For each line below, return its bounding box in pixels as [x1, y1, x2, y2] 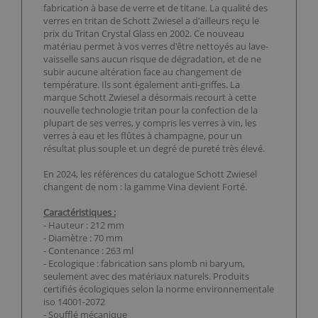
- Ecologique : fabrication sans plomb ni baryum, [43, 257, 245, 270]
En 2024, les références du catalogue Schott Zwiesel [43, 168, 257, 181]
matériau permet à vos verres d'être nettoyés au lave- [43, 40, 268, 53]
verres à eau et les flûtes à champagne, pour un [43, 129, 242, 143]
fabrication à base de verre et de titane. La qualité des [43, 1, 268, 15]
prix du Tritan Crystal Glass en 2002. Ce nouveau [43, 27, 244, 40]
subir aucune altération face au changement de [43, 65, 241, 79]
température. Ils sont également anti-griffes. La [43, 78, 240, 92]
